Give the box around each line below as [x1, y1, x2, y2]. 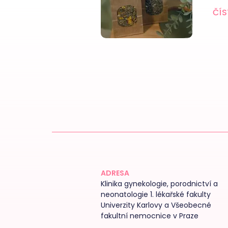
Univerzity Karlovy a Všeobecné [101, 200, 211, 210]
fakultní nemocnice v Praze [101, 211, 198, 221]
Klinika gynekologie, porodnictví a [101, 179, 218, 189]
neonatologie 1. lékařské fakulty [101, 189, 211, 199]
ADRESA [101, 168, 129, 178]
